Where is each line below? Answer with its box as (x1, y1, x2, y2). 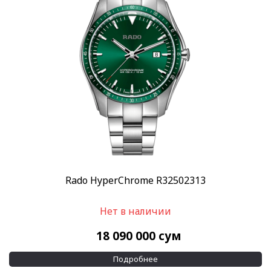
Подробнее (113, 253, 158, 264)
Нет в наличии (100, 204, 171, 218)
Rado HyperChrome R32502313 (65, 174, 206, 187)
